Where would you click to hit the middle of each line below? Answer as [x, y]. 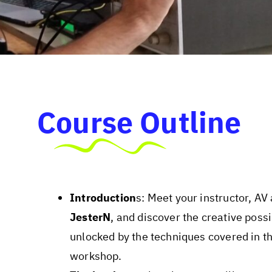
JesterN [90, 217]
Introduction [103, 198]
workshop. [96, 256]
